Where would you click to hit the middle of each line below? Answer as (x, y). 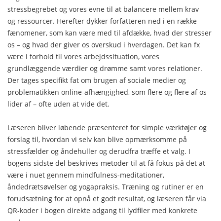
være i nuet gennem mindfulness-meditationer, (86, 175)
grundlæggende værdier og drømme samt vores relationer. (105, 68)
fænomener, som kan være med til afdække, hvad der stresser (110, 33)
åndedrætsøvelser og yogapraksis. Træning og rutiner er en (106, 186)
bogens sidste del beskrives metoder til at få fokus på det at (106, 163)
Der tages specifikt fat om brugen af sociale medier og (97, 80)
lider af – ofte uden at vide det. (61, 104)
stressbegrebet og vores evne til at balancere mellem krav (103, 9)
